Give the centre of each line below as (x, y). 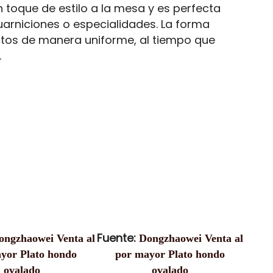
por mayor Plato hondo (170, 254)
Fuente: (118, 238)
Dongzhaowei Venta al (191, 239)
